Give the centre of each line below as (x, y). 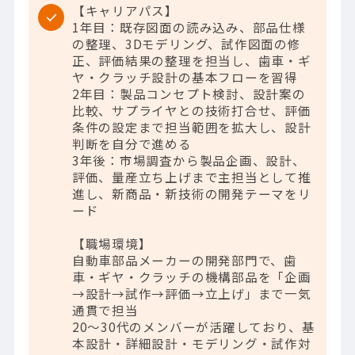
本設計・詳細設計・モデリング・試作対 (191, 344)
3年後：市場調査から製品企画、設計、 (189, 160)
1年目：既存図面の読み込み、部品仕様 (189, 27)
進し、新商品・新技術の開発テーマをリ (191, 194)
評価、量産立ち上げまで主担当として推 (191, 177)
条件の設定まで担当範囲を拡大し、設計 (191, 127)
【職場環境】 (112, 244)
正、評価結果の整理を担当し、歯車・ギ (191, 61)
